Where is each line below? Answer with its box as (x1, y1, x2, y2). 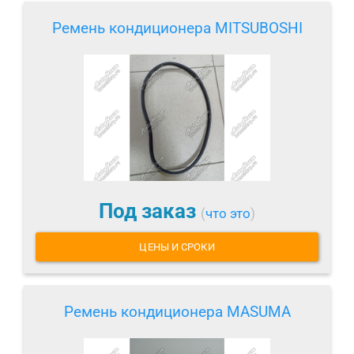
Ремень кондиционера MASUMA (63, 303, 291, 322)
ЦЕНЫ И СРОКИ (139, 241, 215, 254)
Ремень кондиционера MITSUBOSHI (51, 18, 303, 37)
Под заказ (99, 198, 201, 223)
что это (205, 205, 250, 221)
